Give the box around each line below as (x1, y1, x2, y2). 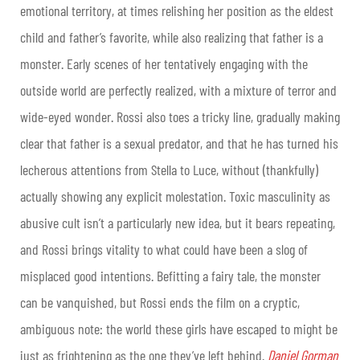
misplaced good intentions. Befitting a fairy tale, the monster (20, 266, 321, 284)
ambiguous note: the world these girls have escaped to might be (20, 319, 337, 337)
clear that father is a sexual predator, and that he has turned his (20, 133, 338, 152)
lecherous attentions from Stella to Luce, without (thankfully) (20, 160, 318, 178)
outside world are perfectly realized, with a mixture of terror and (20, 80, 337, 99)
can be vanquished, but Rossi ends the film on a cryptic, (20, 292, 300, 311)
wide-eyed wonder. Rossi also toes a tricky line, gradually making (20, 107, 340, 125)
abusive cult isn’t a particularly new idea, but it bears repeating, (20, 213, 335, 231)
